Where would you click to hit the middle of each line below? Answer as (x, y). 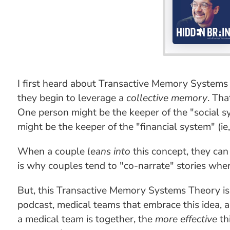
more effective (186, 219)
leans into (109, 151)
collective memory (167, 98)
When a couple (52, 151)
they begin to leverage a (72, 98)
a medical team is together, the (86, 219)
